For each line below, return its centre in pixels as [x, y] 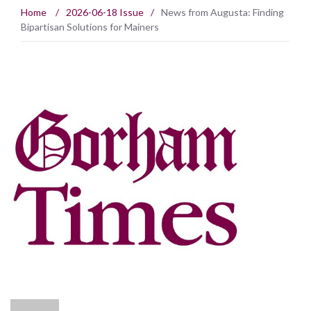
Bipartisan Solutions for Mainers [90, 27]
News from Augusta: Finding [222, 12]
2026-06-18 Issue [105, 12]
